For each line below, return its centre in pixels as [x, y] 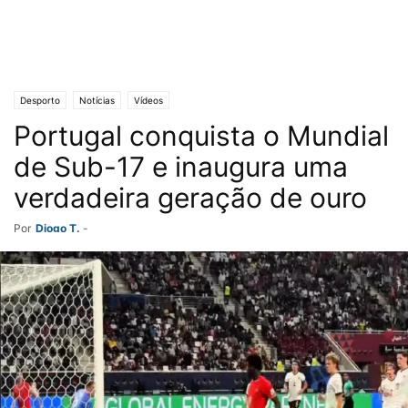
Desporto [40, 100]
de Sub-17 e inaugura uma [181, 167]
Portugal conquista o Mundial [201, 136]
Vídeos [148, 100]
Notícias [97, 100]
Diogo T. [58, 228]
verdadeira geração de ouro [190, 198]
